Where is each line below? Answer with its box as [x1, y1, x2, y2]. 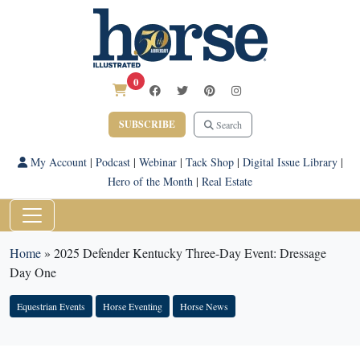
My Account [27, 154, 87, 170]
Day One [10, 264, 56, 280]
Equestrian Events [17, 300, 85, 313]
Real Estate [202, 174, 252, 189]
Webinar [138, 154, 177, 170]
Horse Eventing [103, 300, 162, 313]
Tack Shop [185, 154, 234, 170]
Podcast [95, 154, 130, 170]
